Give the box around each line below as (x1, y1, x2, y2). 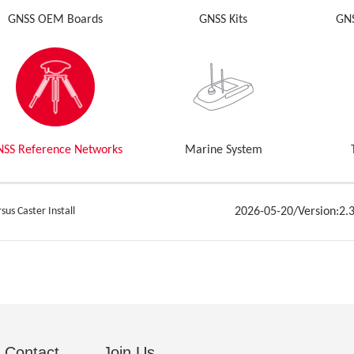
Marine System (184, 144, 262, 156)
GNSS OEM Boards (8, 13, 104, 26)
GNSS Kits (199, 13, 248, 26)
